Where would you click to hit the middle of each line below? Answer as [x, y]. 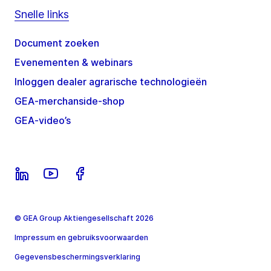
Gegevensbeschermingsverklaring [77, 257]
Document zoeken [57, 43]
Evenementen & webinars [73, 63]
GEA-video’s [43, 121]
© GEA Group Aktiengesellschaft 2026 [84, 218]
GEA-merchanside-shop [70, 101]
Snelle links [42, 15]
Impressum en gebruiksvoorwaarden [81, 238]
